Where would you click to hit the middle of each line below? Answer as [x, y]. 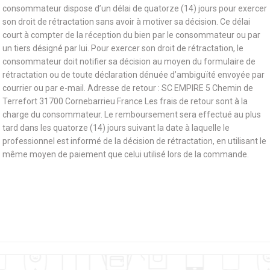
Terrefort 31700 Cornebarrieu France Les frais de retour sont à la [125, 101]
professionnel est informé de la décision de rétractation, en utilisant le [134, 141]
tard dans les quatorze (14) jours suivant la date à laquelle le [116, 128]
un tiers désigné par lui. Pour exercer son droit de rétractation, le [123, 48]
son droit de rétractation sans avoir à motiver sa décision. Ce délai [126, 22]
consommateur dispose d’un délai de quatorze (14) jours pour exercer [135, 8]
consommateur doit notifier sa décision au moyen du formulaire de [129, 61]
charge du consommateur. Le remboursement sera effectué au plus [132, 115]
